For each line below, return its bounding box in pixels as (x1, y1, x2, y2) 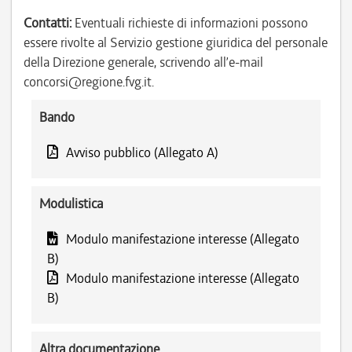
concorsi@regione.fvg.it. (24, 73, 154, 90)
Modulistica (39, 195, 103, 212)
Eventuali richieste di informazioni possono (71, 14, 308, 31)
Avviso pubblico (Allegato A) (66, 144, 218, 161)
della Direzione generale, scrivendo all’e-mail (24, 53, 263, 71)
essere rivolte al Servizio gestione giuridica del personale (24, 34, 328, 51)
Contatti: (24, 14, 71, 31)
